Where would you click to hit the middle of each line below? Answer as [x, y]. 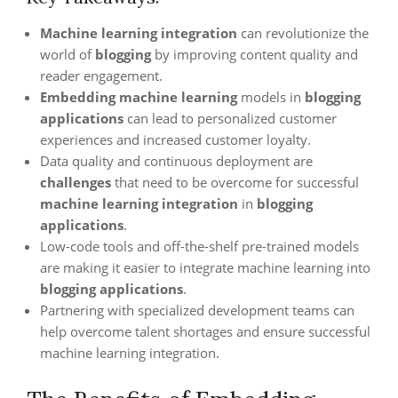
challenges [76, 182]
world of [68, 54]
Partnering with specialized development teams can [197, 310]
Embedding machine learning [139, 97]
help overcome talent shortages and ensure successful [205, 331]
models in [271, 97]
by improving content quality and [255, 54]
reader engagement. [101, 76]
